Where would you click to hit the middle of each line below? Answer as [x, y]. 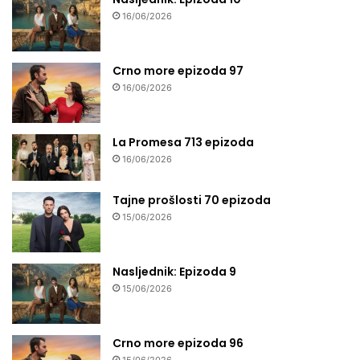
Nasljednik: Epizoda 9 [174, 272]
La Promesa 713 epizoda [183, 142]
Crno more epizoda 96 [178, 344]
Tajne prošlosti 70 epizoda [192, 200]
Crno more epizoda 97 [178, 70]
